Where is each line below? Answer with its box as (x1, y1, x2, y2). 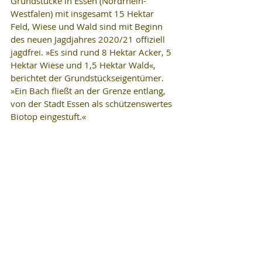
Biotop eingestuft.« (11, 111, 86, 122)
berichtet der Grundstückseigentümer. (11, 72, 166, 84)
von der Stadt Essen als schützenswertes (11, 98, 174, 109)
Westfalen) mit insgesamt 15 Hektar (11, 8, 156, 19)
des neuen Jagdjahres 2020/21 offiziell (11, 33, 167, 45)
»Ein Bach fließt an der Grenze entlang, (11, 85, 168, 96)
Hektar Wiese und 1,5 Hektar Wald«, (11, 59, 158, 71)
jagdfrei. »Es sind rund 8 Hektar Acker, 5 (11, 46, 174, 58)
